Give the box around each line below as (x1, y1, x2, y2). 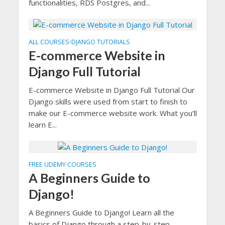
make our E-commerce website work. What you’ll (28, 108, 197, 119)
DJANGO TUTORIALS (71, 38, 130, 47)
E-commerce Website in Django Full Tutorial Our (28, 85, 195, 95)
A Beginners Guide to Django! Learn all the (28, 207, 174, 217)
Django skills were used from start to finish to (28, 96, 187, 107)
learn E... (28, 120, 57, 130)
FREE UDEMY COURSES (28, 160, 96, 169)
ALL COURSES (28, 38, 69, 47)
